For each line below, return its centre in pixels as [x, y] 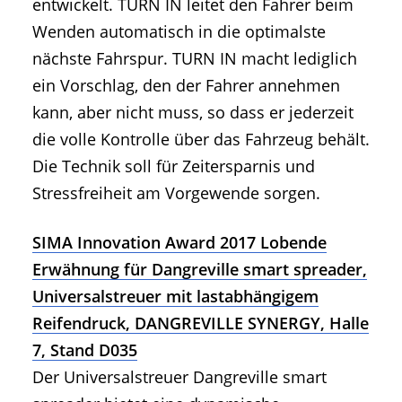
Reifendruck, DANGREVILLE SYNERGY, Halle [201, 323]
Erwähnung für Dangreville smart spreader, [200, 269]
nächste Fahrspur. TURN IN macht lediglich [195, 58]
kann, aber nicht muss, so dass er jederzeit [193, 112]
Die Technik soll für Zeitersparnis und [174, 166]
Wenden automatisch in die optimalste [179, 31]
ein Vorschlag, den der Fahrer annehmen [186, 85]
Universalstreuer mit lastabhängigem [175, 296]
